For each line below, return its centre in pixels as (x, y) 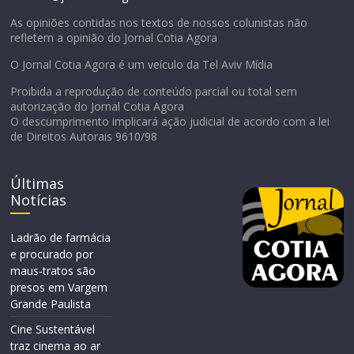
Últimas (38, 183)
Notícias (39, 200)
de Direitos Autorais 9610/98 (84, 136)
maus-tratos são (53, 270)
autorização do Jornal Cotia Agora (98, 106)
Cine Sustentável (53, 329)
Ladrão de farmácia (61, 237)
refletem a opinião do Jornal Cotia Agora (114, 37)
